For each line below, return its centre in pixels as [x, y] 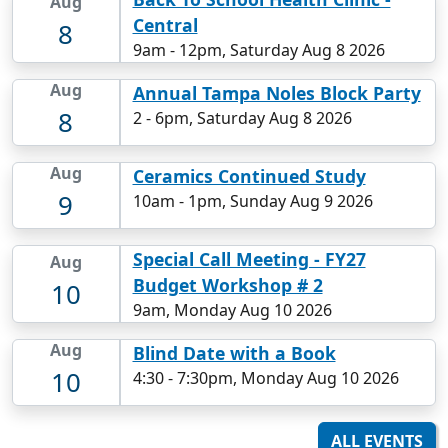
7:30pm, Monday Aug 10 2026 [287, 378]
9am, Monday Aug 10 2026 [232, 310]
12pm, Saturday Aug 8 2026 [281, 50]
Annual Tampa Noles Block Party [276, 93]
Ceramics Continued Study [249, 176]
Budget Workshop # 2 [227, 285]
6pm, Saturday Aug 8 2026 [253, 118]
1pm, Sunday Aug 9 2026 [280, 201]
